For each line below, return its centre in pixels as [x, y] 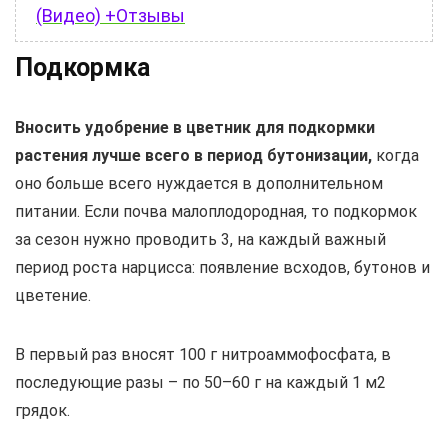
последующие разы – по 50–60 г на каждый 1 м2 [200, 382]
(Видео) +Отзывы [110, 15]
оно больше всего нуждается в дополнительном [199, 183]
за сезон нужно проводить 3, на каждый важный [200, 239]
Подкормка [82, 67]
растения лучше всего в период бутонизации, [193, 155]
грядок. [42, 410]
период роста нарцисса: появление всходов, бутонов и [222, 267]
